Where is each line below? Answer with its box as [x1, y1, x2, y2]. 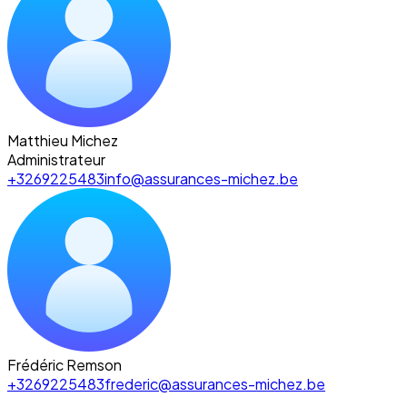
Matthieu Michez [7, 131, 118, 151]
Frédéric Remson [7, 355, 122, 375]
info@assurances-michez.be [104, 169, 298, 189]
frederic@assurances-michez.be [104, 374, 325, 394]
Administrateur [7, 150, 105, 170]
